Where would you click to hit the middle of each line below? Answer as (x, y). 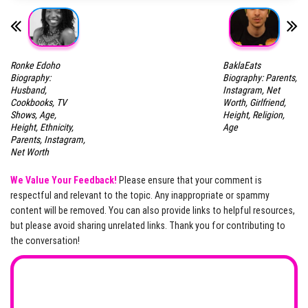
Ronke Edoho (35, 65)
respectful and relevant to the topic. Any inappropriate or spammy (140, 195)
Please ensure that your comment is (189, 180)
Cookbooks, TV (38, 102)
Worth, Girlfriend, (254, 102)
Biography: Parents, (260, 77)
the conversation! (45, 240)
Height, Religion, (253, 114)
